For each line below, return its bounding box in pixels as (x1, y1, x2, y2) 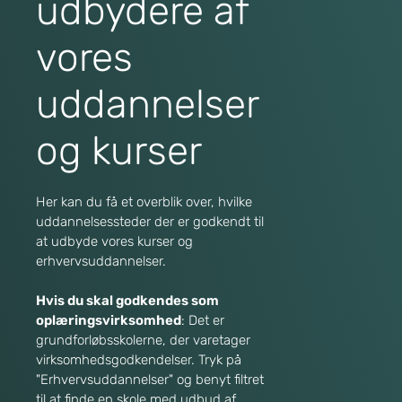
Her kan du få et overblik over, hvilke (36, 194, 252, 210)
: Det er (181, 312, 224, 328)
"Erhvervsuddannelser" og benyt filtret (36, 371, 264, 388)
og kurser (36, 127, 202, 174)
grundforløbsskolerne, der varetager (36, 332, 250, 348)
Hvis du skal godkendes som (36, 293, 219, 309)
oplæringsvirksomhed (36, 312, 181, 328)
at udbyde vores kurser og (36, 233, 193, 249)
